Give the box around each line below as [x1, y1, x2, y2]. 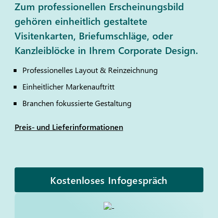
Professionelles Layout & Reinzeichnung [22, 65, 158, 75]
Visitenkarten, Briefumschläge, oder [15, 28, 173, 42]
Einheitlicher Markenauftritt [22, 81, 114, 91]
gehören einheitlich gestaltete [15, 14, 147, 27]
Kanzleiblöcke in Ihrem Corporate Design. [15, 43, 198, 56]
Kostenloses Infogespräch [50, 173, 168, 186]
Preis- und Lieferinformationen [15, 122, 123, 132]
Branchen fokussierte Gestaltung [22, 98, 131, 108]
